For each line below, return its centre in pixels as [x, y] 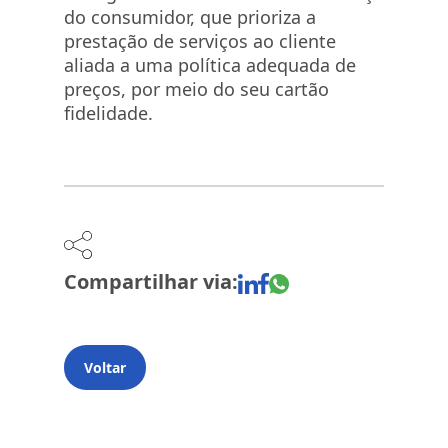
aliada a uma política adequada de [210, 65]
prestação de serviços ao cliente [200, 41]
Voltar [105, 367]
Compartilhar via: [151, 281]
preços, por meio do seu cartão [196, 89]
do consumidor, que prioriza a [190, 17]
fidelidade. [108, 113]
